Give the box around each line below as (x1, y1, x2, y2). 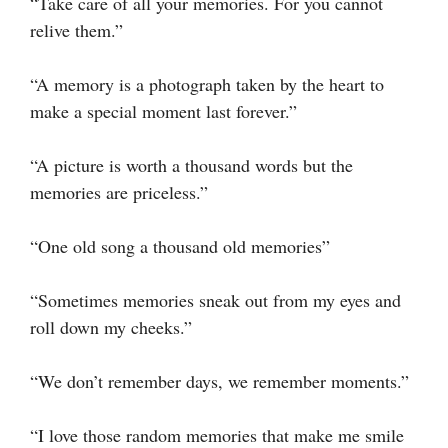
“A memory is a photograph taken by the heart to (30, 71, 384, 96)
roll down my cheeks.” (30, 314, 192, 339)
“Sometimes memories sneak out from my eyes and (30, 287, 401, 312)
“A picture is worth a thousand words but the (30, 152, 353, 177)
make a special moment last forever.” (30, 98, 297, 123)
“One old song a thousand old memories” (30, 233, 330, 258)
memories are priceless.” (30, 179, 208, 204)
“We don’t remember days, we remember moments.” (30, 368, 409, 393)
